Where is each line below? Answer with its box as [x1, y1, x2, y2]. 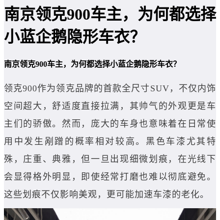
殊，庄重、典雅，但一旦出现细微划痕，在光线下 [4, 154, 216, 165]
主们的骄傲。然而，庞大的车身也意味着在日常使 [4, 119, 216, 129]
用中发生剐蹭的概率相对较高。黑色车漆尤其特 [4, 137, 216, 147]
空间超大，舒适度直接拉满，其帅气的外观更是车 [4, 101, 216, 111]
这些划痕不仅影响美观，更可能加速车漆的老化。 [4, 190, 209, 200]
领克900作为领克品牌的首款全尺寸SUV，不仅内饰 [4, 83, 216, 94]
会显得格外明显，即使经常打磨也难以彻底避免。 [4, 172, 216, 182]
